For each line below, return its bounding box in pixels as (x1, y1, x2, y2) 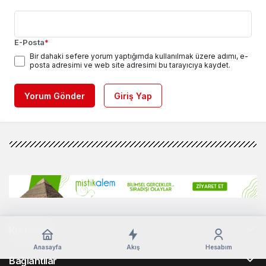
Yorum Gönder (24, 90, 85, 101)
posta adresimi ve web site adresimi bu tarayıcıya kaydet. (30, 60, 230, 69)
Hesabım (205, 243, 232, 251)
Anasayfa (33, 243, 62, 251)
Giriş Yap (114, 90, 152, 101)
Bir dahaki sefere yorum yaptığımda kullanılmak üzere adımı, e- (30, 51, 248, 61)
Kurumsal (9, 224, 51, 236)
